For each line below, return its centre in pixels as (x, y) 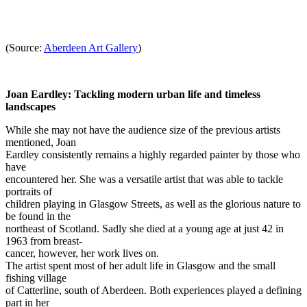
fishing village (36, 278)
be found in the (38, 216)
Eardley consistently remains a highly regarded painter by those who (153, 155)
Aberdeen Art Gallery (91, 48)
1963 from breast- (44, 241)
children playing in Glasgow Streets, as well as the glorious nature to (153, 204)
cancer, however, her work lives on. (82, 253)
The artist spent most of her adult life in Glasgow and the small (140, 266)
